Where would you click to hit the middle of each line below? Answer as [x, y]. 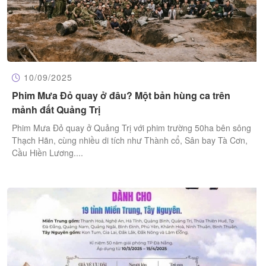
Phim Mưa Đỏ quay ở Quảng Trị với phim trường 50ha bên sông [132, 128]
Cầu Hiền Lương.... [47, 153]
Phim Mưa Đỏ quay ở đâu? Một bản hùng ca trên [121, 96]
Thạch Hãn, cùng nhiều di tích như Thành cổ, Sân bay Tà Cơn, [130, 140]
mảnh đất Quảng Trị [56, 110]
